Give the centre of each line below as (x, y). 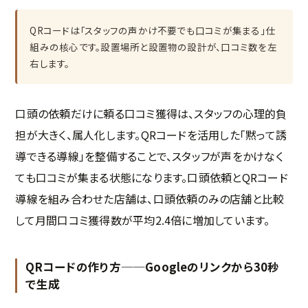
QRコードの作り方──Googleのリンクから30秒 (153, 267)
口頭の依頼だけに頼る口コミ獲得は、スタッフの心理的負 (151, 114)
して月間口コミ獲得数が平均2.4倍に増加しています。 (143, 220)
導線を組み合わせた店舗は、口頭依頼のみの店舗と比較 (150, 199)
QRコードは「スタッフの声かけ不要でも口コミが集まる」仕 (153, 31)
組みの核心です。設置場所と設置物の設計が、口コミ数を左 (153, 47)
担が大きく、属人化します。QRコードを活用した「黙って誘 (151, 135)
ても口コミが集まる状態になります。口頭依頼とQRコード (152, 178)
